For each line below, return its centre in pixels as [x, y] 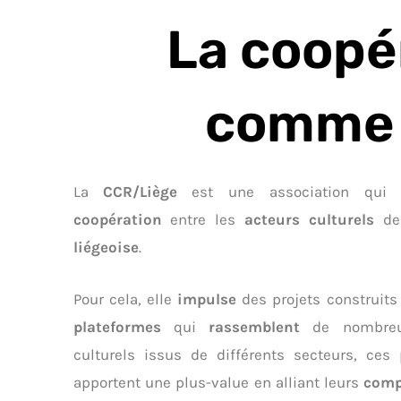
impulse [209, 299]
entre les [207, 219]
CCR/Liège [147, 191]
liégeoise [106, 247]
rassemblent [260, 327]
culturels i [111, 355]
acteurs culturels [314, 219]
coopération [122, 219]
